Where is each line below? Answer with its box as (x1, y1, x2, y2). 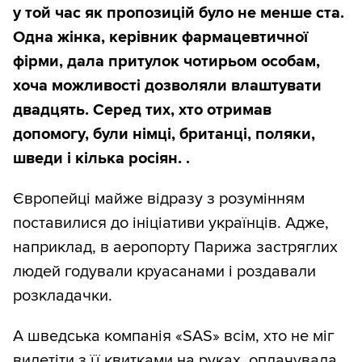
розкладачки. (13, 286, 112, 306)
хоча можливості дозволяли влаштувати (13, 76, 322, 96)
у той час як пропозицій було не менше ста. (13, 3, 344, 23)
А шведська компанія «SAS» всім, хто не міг (13, 326, 335, 347)
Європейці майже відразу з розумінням (13, 189, 305, 209)
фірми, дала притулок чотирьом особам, (13, 52, 320, 72)
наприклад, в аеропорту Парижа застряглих (13, 238, 338, 258)
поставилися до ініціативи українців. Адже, (13, 213, 329, 234)
